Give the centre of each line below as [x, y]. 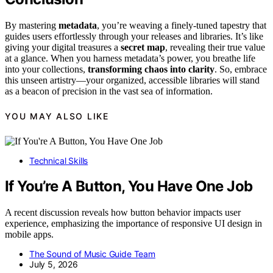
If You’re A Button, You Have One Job [129, 186]
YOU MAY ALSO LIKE [57, 116]
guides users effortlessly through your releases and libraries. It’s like [134, 36]
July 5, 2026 [54, 264]
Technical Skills [59, 160]
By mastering [32, 25]
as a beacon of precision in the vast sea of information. [109, 91]
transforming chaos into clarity [151, 69]
